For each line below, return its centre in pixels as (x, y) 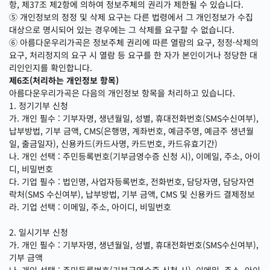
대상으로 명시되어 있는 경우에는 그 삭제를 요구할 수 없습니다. (122, 30)
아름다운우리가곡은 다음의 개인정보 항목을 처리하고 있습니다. (122, 93)
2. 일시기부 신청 (39, 232)
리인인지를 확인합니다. (51, 67)
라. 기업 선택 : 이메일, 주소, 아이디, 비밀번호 (90, 207)
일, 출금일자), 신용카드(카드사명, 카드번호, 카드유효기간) (113, 143)
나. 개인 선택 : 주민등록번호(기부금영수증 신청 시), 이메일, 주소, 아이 (135, 156)
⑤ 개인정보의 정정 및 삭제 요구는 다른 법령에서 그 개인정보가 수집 (131, 17)
